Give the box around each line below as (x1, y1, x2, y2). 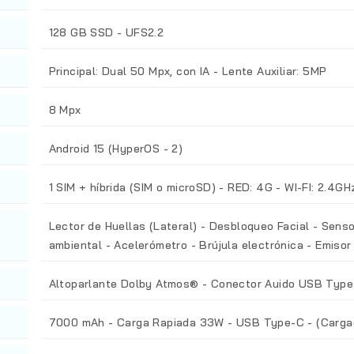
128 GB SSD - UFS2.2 (48, 25, 164, 40)
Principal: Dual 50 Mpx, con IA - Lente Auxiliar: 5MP (48, 64, 327, 79)
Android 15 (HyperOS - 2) (48, 141, 183, 156)
